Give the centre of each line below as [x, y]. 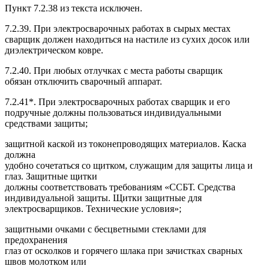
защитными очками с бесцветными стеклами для [105, 229]
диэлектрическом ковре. [54, 50]
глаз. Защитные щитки [51, 176]
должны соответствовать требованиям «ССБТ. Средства [120, 187]
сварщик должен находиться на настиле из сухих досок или [127, 39]
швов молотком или [46, 261]
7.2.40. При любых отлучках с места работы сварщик [114, 70]
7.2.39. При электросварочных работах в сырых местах [118, 28]
